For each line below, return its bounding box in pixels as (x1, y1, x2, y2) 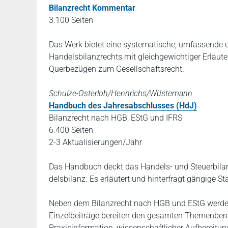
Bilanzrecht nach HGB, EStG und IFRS (49, 113, 182, 123)
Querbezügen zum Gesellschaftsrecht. (49, 64, 184, 74)
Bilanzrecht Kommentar (49, 3, 135, 13)
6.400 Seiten (49, 125, 93, 135)
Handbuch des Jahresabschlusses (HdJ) (49, 101, 197, 110)
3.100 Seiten (49, 15, 93, 25)
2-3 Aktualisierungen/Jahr (49, 137, 142, 147)
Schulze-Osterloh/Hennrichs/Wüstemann (49, 89, 192, 98)
